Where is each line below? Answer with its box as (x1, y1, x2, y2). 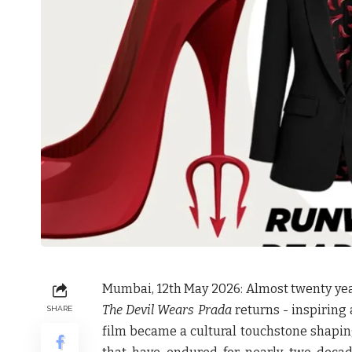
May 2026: (181, 280, 244, 296)
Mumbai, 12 (102, 280, 169, 296)
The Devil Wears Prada (102, 302, 232, 317)
